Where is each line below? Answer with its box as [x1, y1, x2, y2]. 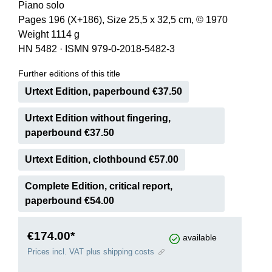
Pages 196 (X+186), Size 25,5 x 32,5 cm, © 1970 [18, 15, 228, 25]
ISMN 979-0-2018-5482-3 [65, 44, 175, 54]
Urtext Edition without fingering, [25, 113, 171, 123]
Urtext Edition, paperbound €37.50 [25, 86, 182, 97]
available [182, 232, 217, 242]
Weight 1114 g [18, 29, 80, 39]
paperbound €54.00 [25, 195, 114, 206]
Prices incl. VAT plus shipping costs [27, 247, 154, 256]
